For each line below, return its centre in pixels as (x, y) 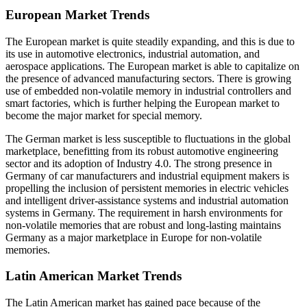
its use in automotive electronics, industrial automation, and (133, 53)
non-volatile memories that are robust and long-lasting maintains (143, 225)
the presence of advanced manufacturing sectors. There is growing (148, 78)
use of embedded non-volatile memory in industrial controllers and (148, 90)
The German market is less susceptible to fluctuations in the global (148, 138)
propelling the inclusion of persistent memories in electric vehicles (147, 188)
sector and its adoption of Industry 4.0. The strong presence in (139, 163)
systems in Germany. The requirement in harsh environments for (144, 212)
